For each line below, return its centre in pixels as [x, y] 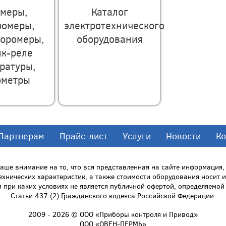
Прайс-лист [83, 136]
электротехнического [114, 25]
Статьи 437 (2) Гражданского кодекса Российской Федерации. [113, 195]
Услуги [136, 136]
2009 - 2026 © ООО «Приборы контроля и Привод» [113, 214]
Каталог [109, 11]
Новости [183, 136]
